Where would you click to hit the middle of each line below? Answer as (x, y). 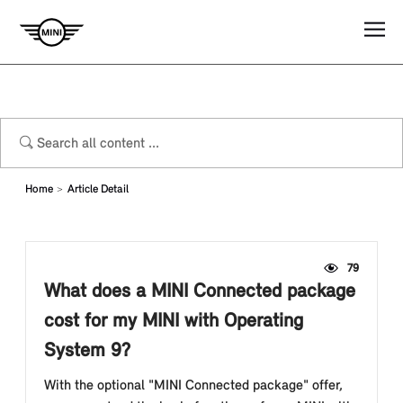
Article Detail (98, 189)
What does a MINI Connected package (200, 292)
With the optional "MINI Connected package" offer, (193, 386)
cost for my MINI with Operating (174, 322)
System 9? (87, 351)
